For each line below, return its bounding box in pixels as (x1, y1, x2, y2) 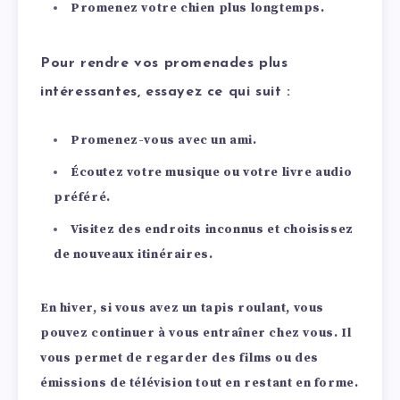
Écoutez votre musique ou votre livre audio (71, 164, 353, 181)
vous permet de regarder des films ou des (40, 350, 320, 367)
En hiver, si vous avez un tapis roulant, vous (40, 300, 325, 317)
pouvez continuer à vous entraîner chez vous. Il (40, 325, 352, 342)
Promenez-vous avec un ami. (71, 132, 257, 149)
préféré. (54, 189, 111, 206)
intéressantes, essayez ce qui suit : (40, 85, 291, 100)
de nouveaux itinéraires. (54, 246, 213, 263)
